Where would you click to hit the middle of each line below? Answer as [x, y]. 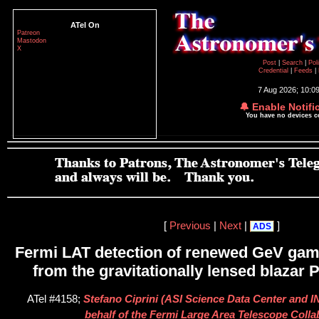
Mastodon [32, 41]
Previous [190, 225]
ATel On [85, 25]
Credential [274, 70]
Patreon [28, 33]
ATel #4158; [55, 299]
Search [293, 63]
